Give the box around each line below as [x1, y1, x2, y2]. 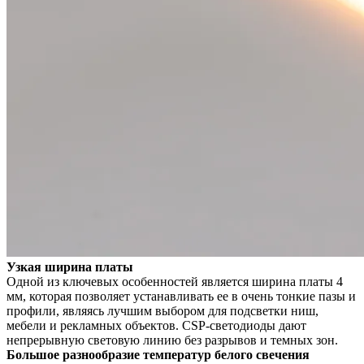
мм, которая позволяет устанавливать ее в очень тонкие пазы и [6, 289, 356, 304]
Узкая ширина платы [6, 260, 133, 275]
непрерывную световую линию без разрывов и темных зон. [6, 333, 338, 348]
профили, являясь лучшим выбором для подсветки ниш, [6, 304, 318, 318]
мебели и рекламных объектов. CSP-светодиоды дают [6, 318, 306, 333]
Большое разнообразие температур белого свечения [6, 348, 310, 362]
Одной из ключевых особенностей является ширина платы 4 [6, 275, 343, 289]
